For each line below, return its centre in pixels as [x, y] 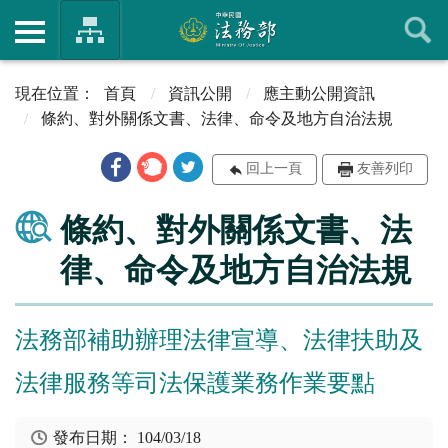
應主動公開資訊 [319, 93]
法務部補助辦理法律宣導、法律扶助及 [219, 339]
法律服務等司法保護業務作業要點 [195, 382]
